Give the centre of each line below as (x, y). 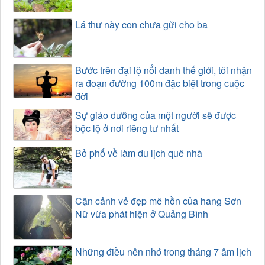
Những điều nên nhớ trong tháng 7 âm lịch (163, 251)
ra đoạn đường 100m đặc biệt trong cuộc (160, 83)
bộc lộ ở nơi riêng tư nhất (127, 128)
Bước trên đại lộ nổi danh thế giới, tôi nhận (164, 70)
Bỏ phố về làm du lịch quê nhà (139, 153)
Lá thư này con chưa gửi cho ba (141, 24)
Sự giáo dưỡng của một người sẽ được (156, 115)
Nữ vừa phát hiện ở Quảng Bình (142, 214)
